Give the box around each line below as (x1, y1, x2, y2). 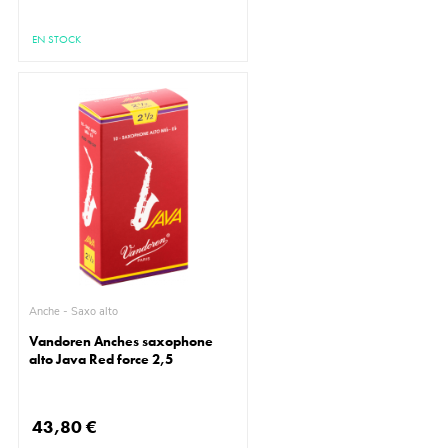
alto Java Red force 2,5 (29, 350, 174, 369)
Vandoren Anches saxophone (29, 332, 214, 351)
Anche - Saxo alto (71, 304, 119, 320)
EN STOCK (32, 32, 82, 47)
